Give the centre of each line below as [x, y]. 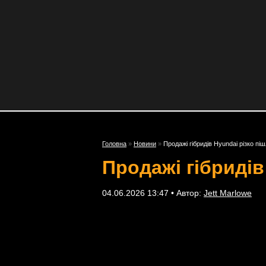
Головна [114, 144]
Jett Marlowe [228, 193]
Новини [145, 144]
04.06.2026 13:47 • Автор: [153, 193]
